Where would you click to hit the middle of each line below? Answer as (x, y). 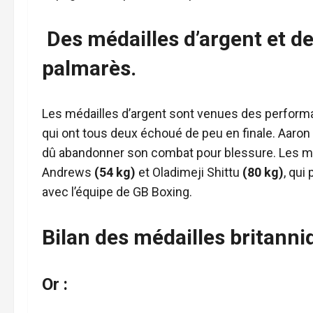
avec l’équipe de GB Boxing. (117, 192)
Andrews (68, 172)
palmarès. (89, 68)
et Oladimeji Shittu (189, 172)
